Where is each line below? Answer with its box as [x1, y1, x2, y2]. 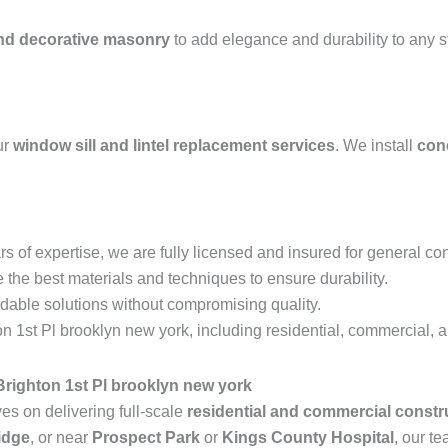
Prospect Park [92, 429, 200, 446]
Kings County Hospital [222, 429, 394, 446]
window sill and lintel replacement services [13, 137, 335, 154]
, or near [30, 429, 92, 446]
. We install [335, 137, 417, 154]
